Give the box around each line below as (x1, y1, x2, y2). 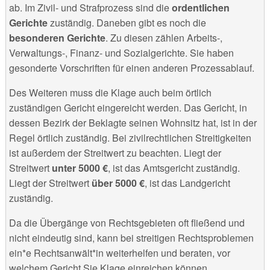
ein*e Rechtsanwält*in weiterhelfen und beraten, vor (8, 245, 230, 260)
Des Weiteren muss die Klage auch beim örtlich (8, 85, 212, 99)
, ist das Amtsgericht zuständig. (107, 160, 240, 175)
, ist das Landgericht (144, 175, 230, 190)
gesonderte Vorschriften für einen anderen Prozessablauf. (8, 60, 254, 75)
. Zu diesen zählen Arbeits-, (105, 30, 222, 45)
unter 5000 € (51, 160, 108, 175)
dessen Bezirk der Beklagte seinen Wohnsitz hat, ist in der (8, 115, 257, 130)
